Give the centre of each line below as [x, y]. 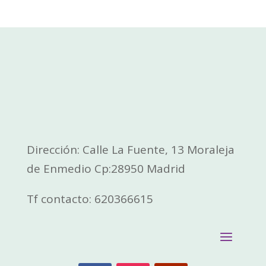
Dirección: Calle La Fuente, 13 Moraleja [130, 150]
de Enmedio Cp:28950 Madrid [107, 169]
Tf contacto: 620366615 [90, 199]
